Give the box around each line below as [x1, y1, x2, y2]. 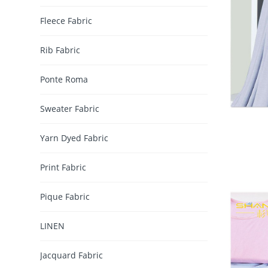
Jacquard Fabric [40, 249, 103, 261]
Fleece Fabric [40, 14, 93, 26]
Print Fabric [40, 161, 87, 173]
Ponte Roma [40, 73, 89, 85]
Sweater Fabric [40, 102, 100, 114]
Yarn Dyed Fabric [40, 132, 109, 144]
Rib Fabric [40, 44, 81, 56]
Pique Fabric [40, 190, 90, 202]
